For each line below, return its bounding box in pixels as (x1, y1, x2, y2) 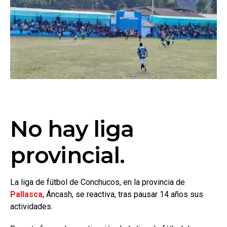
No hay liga (10, 115, 134, 142)
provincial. (10, 141, 125, 169)
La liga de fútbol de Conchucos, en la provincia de (10, 177, 185, 187)
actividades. (10, 201, 57, 211)
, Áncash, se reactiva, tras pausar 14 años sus (43, 189, 203, 199)
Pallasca (10, 189, 43, 199)
